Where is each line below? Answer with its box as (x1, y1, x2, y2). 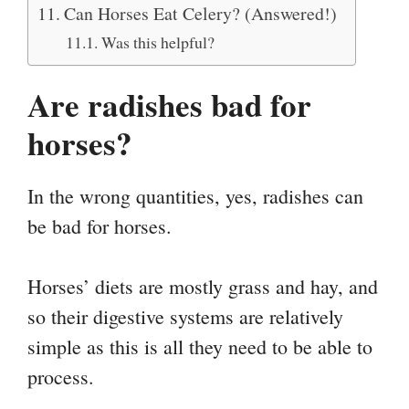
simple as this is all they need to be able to (27, 333, 372, 361)
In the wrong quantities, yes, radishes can (27, 183, 363, 210)
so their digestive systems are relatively (27, 303, 343, 330)
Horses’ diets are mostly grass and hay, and (27, 273, 378, 300)
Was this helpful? (100, 31, 215, 54)
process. (27, 363, 94, 391)
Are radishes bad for (27, 81, 311, 129)
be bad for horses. (27, 213, 172, 240)
